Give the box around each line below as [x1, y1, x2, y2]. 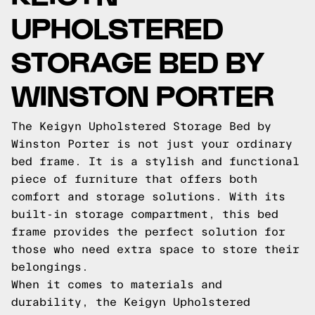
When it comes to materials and [11, 278, 222, 290]
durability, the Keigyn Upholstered [11, 296, 250, 308]
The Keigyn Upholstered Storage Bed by [11, 120, 271, 132]
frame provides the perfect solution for [11, 226, 285, 238]
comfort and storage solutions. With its [11, 191, 285, 202]
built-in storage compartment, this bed [11, 208, 278, 220]
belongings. [11, 261, 89, 273]
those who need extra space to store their [11, 243, 300, 255]
